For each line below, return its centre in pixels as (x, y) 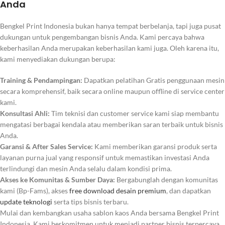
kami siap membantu (186, 114)
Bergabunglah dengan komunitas (166, 180)
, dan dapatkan (189, 191)
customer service (127, 114)
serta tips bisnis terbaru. (90, 202)
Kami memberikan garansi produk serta (155, 147)
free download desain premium (118, 191)
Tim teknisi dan (75, 114)
